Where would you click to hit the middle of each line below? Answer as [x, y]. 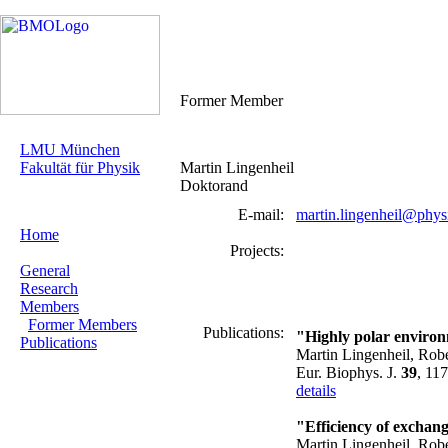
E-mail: [261, 214]
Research [49, 288]
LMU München [70, 149]
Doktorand [214, 185]
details [316, 391]
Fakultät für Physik [80, 167]
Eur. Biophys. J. [348, 373]
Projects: [257, 250]
